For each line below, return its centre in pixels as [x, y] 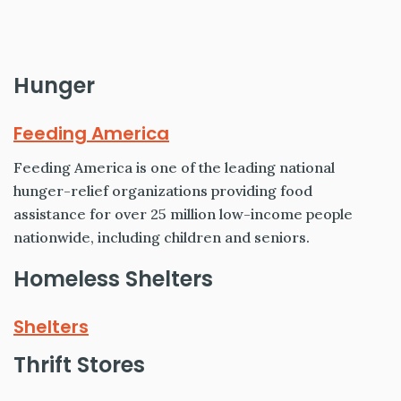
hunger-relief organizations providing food [163, 191]
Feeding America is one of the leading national [174, 168]
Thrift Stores [79, 365]
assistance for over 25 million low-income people [183, 214]
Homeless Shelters [113, 279]
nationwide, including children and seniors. [162, 238]
